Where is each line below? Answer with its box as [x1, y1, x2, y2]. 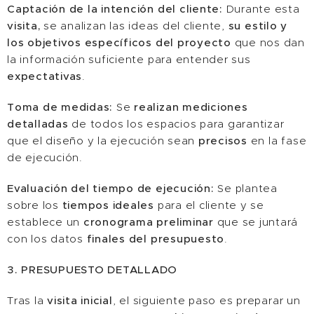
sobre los [7, 198, 62, 212]
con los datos [7, 232, 87, 245]
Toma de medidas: [7, 100, 114, 114]
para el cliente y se [154, 198, 264, 212]
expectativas [7, 69, 83, 83]
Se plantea [214, 182, 278, 195]
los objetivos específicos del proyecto [7, 36, 231, 49]
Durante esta [222, 2, 300, 15]
